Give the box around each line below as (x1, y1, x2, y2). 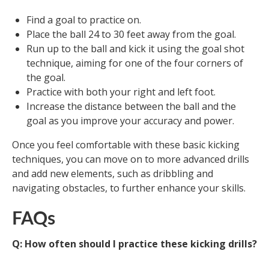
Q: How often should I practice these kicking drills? (12, 237, 257, 251)
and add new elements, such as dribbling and (12, 167, 213, 181)
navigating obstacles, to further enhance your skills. (12, 181, 246, 195)
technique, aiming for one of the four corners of (26, 56, 243, 70)
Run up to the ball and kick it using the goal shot (26, 42, 244, 56)
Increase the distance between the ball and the (26, 100, 236, 113)
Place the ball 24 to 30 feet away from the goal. (26, 28, 236, 41)
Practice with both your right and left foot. (26, 85, 216, 99)
